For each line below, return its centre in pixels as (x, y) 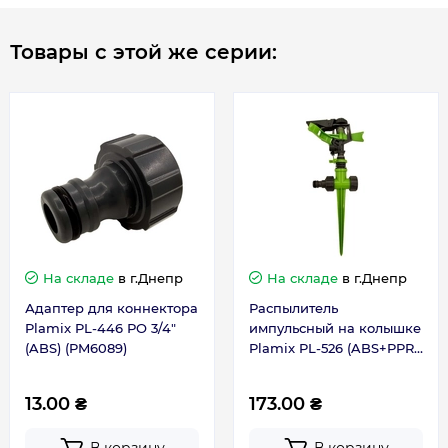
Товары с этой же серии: (143, 52)
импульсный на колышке (335, 328)
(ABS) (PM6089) (76, 348)
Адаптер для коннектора (111, 308)
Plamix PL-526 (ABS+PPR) (333, 348)
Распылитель (293, 308)
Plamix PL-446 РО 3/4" (100, 328)
